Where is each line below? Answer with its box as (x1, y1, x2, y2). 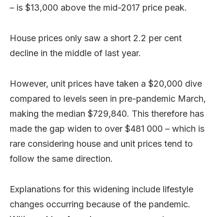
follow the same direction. (10, 153, 113, 164)
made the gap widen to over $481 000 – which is (10, 123, 204, 134)
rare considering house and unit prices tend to (10, 138, 193, 149)
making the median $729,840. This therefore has (10, 108, 204, 119)
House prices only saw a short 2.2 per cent (10, 32, 182, 43)
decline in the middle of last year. (10, 47, 141, 58)
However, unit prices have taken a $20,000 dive (10, 78, 202, 89)
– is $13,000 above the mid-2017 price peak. (10, 2, 187, 13)
